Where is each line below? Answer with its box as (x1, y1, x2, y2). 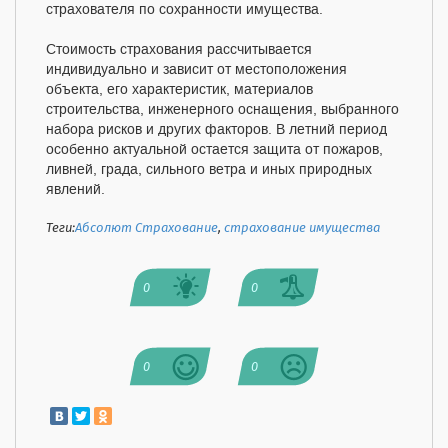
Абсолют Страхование (75, 218, 218, 239)
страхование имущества (224, 218, 380, 239)
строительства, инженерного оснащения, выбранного (46, 101, 399, 119)
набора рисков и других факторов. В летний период (46, 121, 387, 139)
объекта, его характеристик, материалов (46, 81, 313, 99)
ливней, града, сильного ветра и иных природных (46, 161, 372, 179)
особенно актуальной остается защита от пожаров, (46, 141, 383, 159)
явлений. (46, 181, 105, 199)
